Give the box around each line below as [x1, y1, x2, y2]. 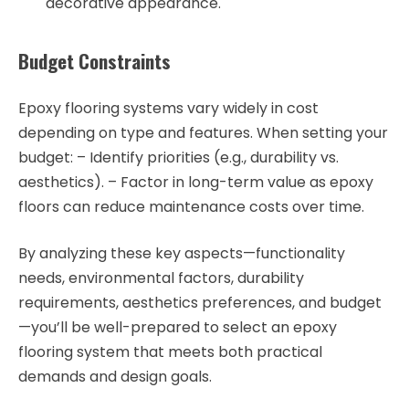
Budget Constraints [18, 47, 171, 76]
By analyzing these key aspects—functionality [18, 242, 345, 264]
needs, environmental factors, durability [18, 267, 304, 288]
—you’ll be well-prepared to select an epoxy [18, 316, 337, 338]
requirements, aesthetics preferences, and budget [18, 291, 382, 313]
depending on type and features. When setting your [18, 121, 388, 143]
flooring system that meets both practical [18, 341, 322, 362]
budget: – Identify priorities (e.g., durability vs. [18, 146, 339, 168]
